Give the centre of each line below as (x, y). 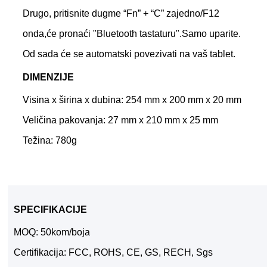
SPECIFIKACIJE (50, 209)
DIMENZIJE (48, 77)
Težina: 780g (50, 141)
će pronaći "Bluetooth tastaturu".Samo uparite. (144, 33)
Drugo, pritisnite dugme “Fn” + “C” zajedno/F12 (121, 13)
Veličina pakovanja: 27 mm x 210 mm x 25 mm (120, 120)
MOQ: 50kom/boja (52, 232)
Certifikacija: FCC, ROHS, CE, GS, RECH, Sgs (113, 252)
